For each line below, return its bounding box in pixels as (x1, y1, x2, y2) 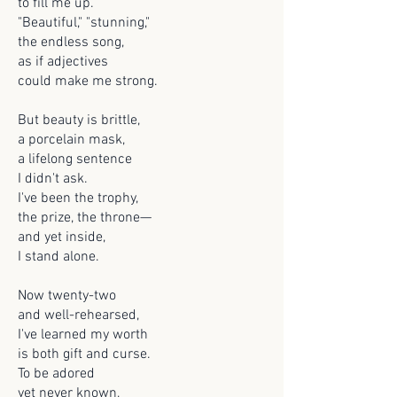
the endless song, (18, 34, 124, 51)
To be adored (18, 365, 95, 383)
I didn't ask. (18, 170, 88, 188)
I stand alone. (18, 248, 99, 266)
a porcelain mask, (18, 131, 125, 149)
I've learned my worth (18, 326, 148, 344)
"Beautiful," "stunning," (18, 14, 150, 32)
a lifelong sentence (18, 151, 132, 168)
